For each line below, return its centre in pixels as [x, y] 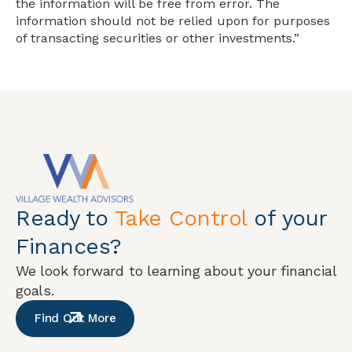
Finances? [69, 247]
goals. [35, 291]
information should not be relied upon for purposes [173, 20]
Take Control [180, 218]
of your [286, 218]
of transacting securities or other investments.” [158, 38]
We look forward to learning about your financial [176, 271]
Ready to [65, 218]
